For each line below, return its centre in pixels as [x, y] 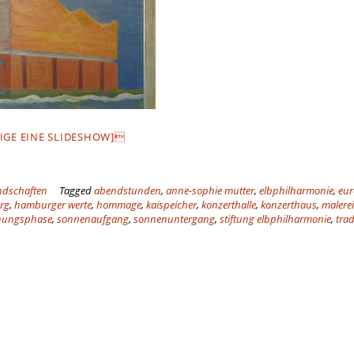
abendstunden [128, 190]
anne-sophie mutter [210, 190]
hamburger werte [53, 205]
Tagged [77, 190]
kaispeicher [171, 205]
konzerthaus [289, 205]
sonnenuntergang [174, 219]
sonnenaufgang [93, 219]
